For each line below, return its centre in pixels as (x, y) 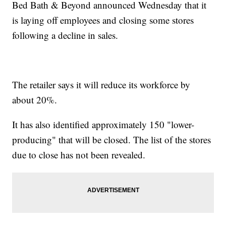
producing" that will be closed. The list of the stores (112, 140)
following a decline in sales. (65, 35)
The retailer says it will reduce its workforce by (101, 85)
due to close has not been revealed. (79, 155)
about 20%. (35, 100)
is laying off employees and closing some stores (103, 20)
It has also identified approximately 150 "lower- (103, 125)
